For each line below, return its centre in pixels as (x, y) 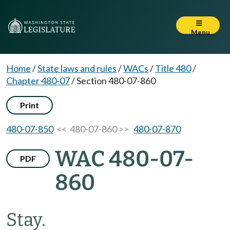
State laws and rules (77, 68)
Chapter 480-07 (38, 81)
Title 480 (173, 68)
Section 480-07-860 (116, 81)
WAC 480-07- (124, 159)
